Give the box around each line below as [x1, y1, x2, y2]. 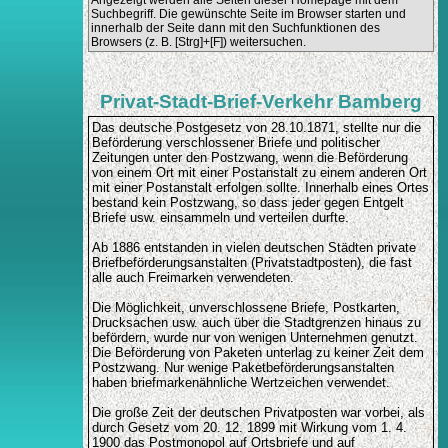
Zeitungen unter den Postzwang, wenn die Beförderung [91, 150, 408, 166]
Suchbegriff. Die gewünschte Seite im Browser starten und [90, 7, 406, 22]
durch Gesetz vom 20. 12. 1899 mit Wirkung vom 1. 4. [91, 420, 407, 436]
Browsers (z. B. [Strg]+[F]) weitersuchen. [90, 35, 306, 50]
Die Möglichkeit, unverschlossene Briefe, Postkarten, [91, 300, 400, 316]
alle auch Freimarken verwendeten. [91, 270, 294, 286]
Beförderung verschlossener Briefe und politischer [91, 135, 380, 151]
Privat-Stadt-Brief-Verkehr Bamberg [99, 91, 422, 113]
